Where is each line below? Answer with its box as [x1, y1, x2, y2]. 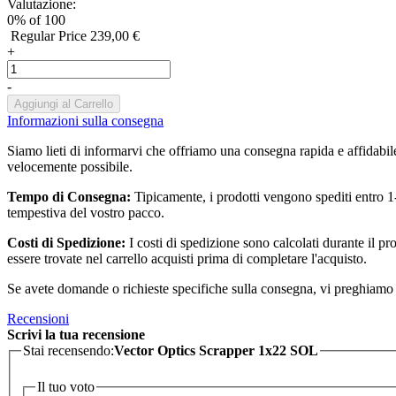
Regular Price [11, 27, 87, 43]
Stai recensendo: [23, 342, 114, 358]
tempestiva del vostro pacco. [7, 204, 164, 220]
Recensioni [7, 310, 69, 326]
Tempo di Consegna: [7, 188, 131, 204]
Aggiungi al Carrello [14, 96, 113, 110]
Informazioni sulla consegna [7, 112, 164, 128]
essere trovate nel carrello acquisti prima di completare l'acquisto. [7, 250, 367, 266]
